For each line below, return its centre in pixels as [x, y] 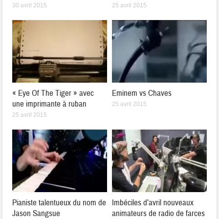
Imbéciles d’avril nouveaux [153, 202]
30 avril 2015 [30, 6]
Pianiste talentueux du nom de [59, 202]
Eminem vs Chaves [142, 93]
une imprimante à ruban [50, 104]
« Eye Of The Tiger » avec [53, 93]
